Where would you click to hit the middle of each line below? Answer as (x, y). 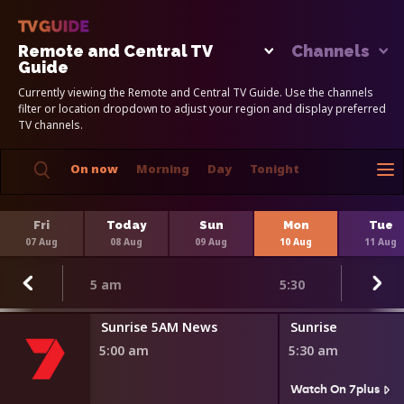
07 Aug (41, 241)
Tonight (275, 168)
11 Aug (381, 241)
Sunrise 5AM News (159, 326)
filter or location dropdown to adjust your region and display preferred (202, 108)
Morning (163, 168)
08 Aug (126, 241)
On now (94, 168)
